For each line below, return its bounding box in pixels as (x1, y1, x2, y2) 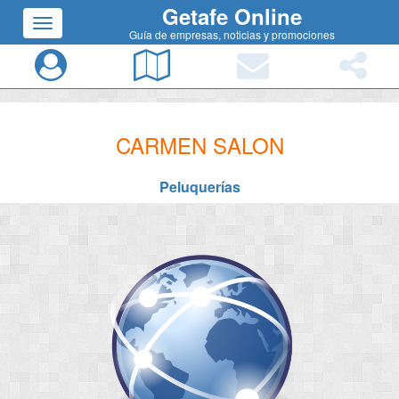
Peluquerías (159, 176, 240, 197)
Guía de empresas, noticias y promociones (129, 27, 335, 42)
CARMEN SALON (115, 129, 284, 160)
